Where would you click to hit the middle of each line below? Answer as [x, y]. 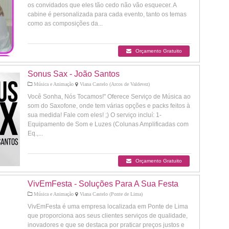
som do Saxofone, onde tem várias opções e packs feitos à [109, 106]
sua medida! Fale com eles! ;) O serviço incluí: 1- [95, 115]
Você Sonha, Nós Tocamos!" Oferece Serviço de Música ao [109, 97]
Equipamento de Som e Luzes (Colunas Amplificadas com [108, 124]
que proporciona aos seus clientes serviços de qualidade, [108, 216]
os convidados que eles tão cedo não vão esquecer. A [102, 5]
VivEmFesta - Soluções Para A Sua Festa [103, 184]
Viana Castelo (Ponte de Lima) [110, 194]
